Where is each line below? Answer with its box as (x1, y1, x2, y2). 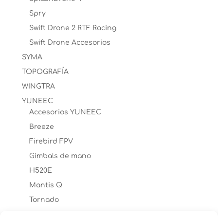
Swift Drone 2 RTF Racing (29, 24, 116, 32)
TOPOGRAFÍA (21, 68, 69, 75)
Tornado (29, 196, 59, 203)
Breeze (29, 123, 54, 130)
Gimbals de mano (29, 152, 91, 160)
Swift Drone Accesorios (29, 39, 110, 46)
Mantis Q (29, 182, 62, 189)
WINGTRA (21, 83, 55, 90)
